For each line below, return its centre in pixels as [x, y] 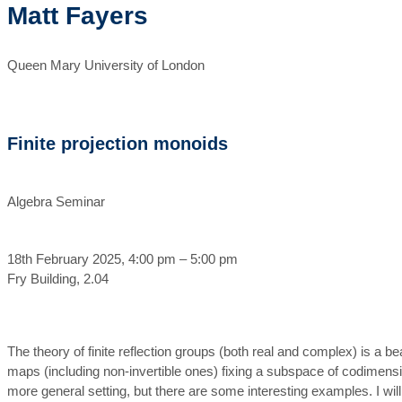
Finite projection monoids [118, 144]
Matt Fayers [78, 16]
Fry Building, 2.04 [58, 279]
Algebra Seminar [56, 201]
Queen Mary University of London [106, 65]
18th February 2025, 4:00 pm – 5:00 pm [122, 259]
